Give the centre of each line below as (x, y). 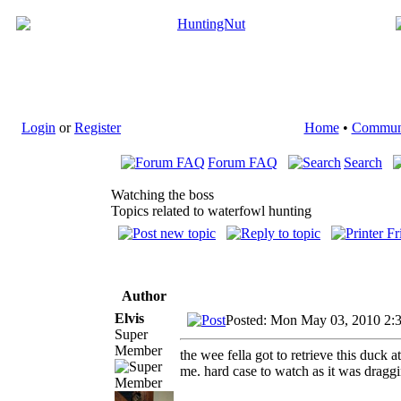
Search (363, 162)
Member (138, 350)
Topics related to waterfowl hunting (211, 211)
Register (98, 128)
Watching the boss (162, 195)
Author (144, 295)
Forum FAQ (243, 162)
